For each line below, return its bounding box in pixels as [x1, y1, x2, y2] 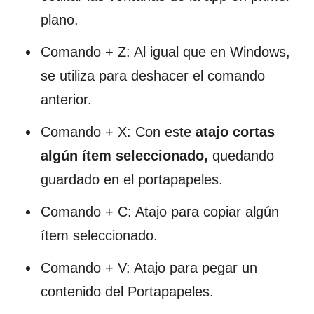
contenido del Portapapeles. [41, 283, 214, 299]
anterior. [41, 91, 92, 107]
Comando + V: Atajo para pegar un [41, 259, 257, 275]
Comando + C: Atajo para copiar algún [41, 203, 279, 219]
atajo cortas [196, 123, 275, 139]
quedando [208, 147, 274, 163]
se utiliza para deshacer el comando [41, 67, 265, 83]
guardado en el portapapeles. [41, 171, 223, 187]
